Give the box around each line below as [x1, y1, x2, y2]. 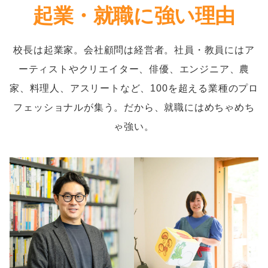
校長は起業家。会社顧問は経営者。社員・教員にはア [13, 44, 255, 55]
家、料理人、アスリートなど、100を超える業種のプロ [10, 82, 258, 93]
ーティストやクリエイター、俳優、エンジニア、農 [18, 63, 250, 74]
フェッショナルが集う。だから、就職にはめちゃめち [13, 101, 255, 112]
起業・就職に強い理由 [33, 4, 235, 27]
